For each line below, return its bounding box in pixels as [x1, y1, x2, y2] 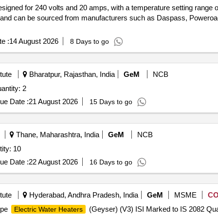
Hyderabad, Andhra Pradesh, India [27, 191, 138, 199]
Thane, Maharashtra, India [14, 130, 99, 139]
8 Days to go [70, 37, 109, 45]
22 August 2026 [28, 158, 78, 166]
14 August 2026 [9, 37, 58, 45]
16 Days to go [89, 158, 132, 166]
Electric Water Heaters [14, 205, 83, 213]
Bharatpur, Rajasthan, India [27, 70, 115, 78]
